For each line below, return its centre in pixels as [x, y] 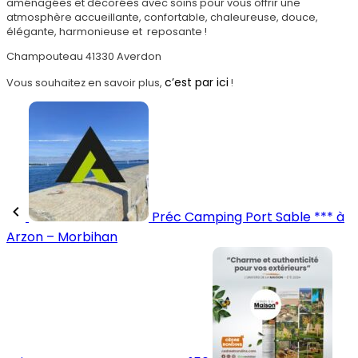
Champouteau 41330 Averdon [84, 57]
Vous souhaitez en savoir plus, [86, 83]
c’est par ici [197, 83]
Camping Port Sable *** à [265, 217]
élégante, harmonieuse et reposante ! [107, 32]
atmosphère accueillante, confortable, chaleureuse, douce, [162, 18]
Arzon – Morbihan [62, 237]
